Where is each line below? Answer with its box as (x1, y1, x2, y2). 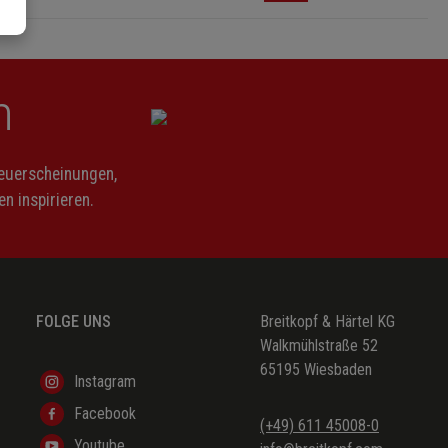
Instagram (74, 371, 136, 391)
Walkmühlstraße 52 (260, 335, 378, 355)
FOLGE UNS (36, 311, 111, 331)
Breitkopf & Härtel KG (260, 311, 395, 331)
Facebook (74, 403, 136, 423)
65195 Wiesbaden (260, 359, 372, 379)
